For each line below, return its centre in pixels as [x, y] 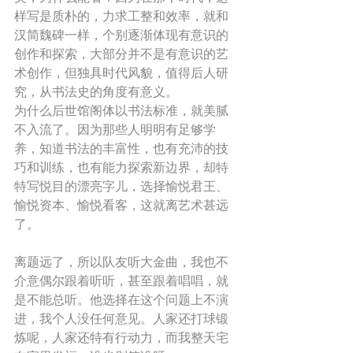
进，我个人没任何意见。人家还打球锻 [121, 318]
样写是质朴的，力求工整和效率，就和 [121, 16]
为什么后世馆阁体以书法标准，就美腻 [121, 110]
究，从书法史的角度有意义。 [98, 91]
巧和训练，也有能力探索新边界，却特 [121, 167]
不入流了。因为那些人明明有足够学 [115, 129]
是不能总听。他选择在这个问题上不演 [121, 299]
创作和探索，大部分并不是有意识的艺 [121, 54]
